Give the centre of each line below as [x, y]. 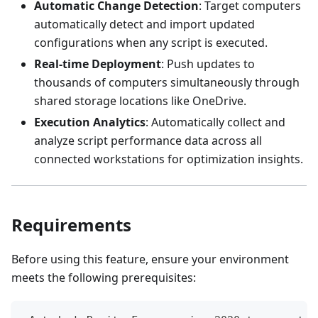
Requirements [71, 225]
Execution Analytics [90, 122]
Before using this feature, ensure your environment [150, 259]
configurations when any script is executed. [151, 43]
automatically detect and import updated [144, 24]
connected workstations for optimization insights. [169, 159]
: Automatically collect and [215, 122]
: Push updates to [208, 64]
